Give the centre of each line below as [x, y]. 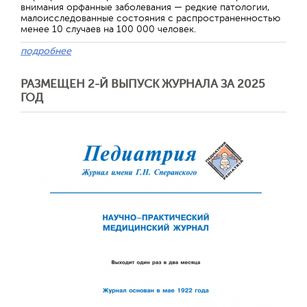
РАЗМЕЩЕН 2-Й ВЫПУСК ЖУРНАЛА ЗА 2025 [143, 84]
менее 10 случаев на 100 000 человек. [108, 29]
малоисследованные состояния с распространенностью [150, 18]
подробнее [46, 51]
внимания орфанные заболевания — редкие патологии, [145, 7]
